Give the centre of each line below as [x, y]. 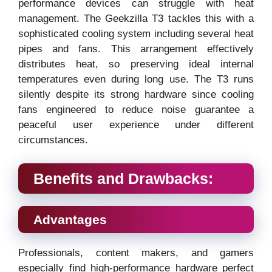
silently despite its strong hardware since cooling [136, 95]
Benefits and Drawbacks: [123, 178]
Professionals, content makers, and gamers [136, 253]
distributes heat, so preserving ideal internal [136, 64]
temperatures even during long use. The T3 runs [136, 80]
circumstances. [53, 140]
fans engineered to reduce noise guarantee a [136, 110]
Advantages [70, 219]
